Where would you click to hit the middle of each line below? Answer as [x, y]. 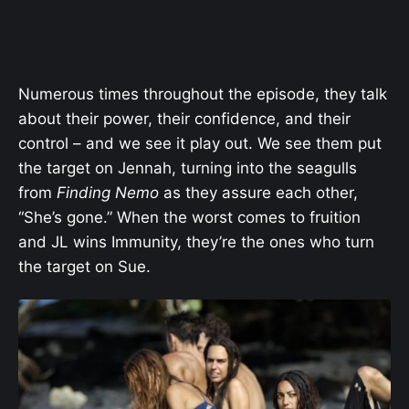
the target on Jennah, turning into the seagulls [188, 168]
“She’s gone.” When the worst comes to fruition [189, 218]
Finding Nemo [110, 193]
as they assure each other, [261, 193]
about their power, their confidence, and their [184, 119]
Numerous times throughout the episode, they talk [203, 94]
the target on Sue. [84, 267]
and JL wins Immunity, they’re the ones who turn [196, 242]
